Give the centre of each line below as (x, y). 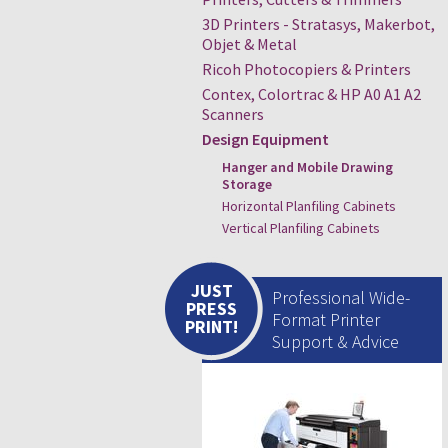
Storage (247, 184)
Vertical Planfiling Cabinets (301, 228)
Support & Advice (335, 341)
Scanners (233, 114)
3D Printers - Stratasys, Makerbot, (318, 24)
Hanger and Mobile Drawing (307, 167)
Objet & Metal (249, 44)
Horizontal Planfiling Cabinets (309, 206)
